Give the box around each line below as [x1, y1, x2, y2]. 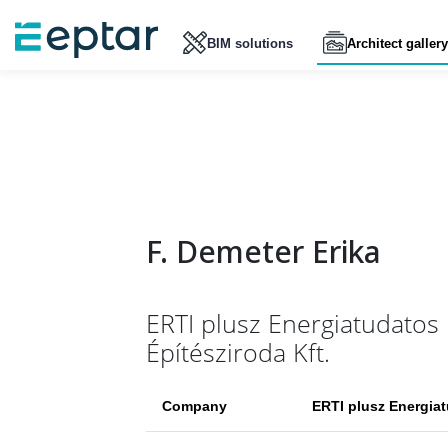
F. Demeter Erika [146, 231, 381, 272]
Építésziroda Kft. [146, 336, 330, 369]
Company [162, 398, 227, 414]
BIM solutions [206, 35, 293, 51]
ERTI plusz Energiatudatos [146, 307, 439, 340]
